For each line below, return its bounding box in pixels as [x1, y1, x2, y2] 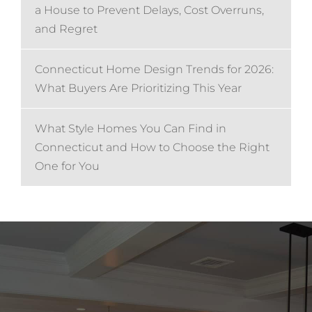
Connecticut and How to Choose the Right [35, 141, 270, 155]
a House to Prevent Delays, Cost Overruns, [35, 3, 264, 17]
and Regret [35, 22, 97, 36]
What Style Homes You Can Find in [35, 122, 226, 136]
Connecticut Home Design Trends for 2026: [35, 63, 274, 77]
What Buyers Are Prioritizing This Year [35, 81, 242, 95]
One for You [35, 159, 100, 173]
